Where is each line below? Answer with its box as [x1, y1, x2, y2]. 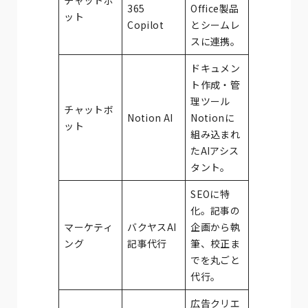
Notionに [190, 110, 235, 124]
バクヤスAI [127, 219, 177, 234]
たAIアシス [190, 143, 239, 157]
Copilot [127, 17, 164, 32]
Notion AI [127, 110, 173, 124]
